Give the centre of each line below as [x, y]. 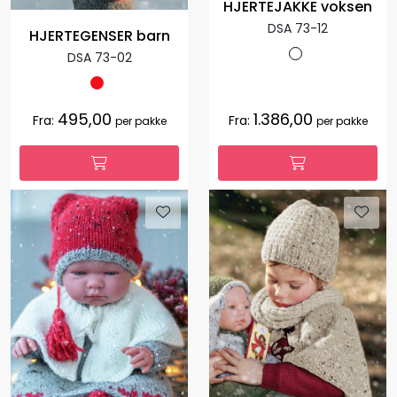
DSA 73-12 [298, 29]
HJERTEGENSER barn [99, 36]
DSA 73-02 [99, 58]
